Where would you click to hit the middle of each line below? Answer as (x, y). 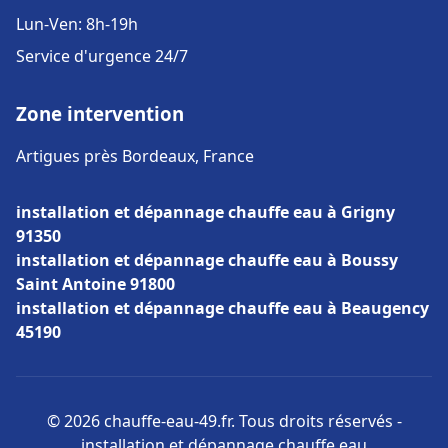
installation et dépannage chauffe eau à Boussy (207, 260)
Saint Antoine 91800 (95, 284)
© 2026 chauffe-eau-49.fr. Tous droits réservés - (224, 421)
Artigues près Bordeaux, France (135, 156)
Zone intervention (100, 113)
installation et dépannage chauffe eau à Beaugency (222, 308)
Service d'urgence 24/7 (102, 56)
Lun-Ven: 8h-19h (77, 24)
